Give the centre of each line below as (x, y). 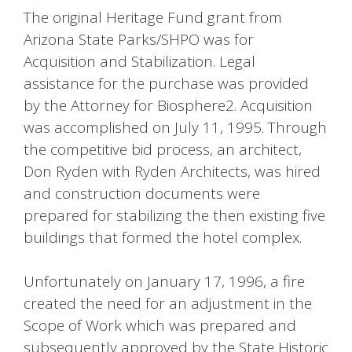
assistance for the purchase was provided (166, 83)
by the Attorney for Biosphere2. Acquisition (168, 105)
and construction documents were (142, 193)
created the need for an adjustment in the (168, 304)
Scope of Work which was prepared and (160, 326)
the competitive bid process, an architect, (163, 149)
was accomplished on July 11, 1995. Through (175, 127)
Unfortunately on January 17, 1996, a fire (164, 282)
